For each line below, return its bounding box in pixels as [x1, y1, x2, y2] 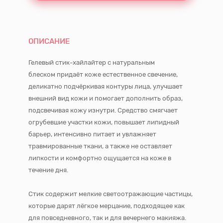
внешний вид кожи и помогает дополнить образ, [28, 95, 183, 102]
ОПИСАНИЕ [28, 37, 70, 46]
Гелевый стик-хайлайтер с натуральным [28, 59, 155, 66]
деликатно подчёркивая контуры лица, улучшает [28, 83, 183, 90]
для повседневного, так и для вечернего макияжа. [28, 214, 188, 222]
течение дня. [28, 166, 68, 174]
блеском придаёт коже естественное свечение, [28, 71, 178, 78]
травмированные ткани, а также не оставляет [28, 142, 172, 150]
